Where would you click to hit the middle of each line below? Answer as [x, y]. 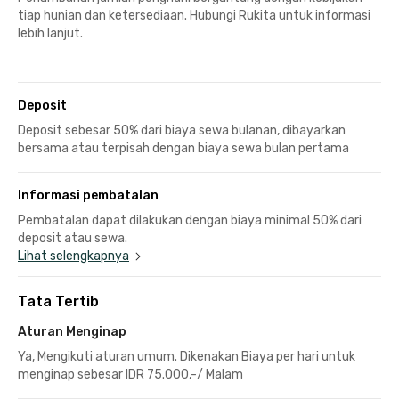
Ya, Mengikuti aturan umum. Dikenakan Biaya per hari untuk [187, 356]
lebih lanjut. [50, 33]
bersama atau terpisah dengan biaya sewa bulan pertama [183, 148]
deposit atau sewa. [73, 238]
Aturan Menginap [72, 331]
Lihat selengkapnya [73, 256]
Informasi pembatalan [88, 195]
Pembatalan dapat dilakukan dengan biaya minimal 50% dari [190, 220]
